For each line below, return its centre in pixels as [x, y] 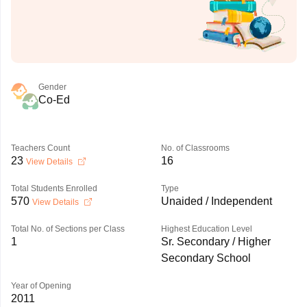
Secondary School [206, 258]
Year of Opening [41, 286]
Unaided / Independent [216, 201]
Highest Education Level [206, 229]
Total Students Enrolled [54, 188]
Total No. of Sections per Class [67, 229]
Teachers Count [40, 148]
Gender [52, 87]
